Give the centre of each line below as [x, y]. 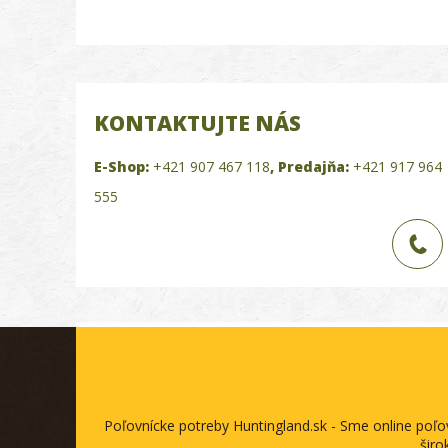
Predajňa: [314, 167]
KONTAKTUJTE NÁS [198, 123]
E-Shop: [122, 167]
